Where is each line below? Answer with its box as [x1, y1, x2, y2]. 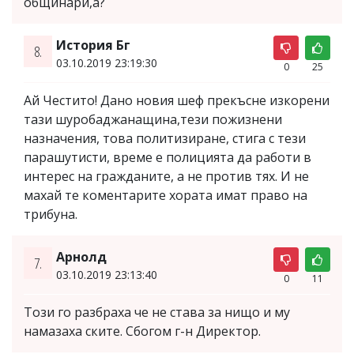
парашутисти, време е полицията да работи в [24, 148, 311, 166]
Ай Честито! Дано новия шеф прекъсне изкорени [24, 91, 330, 109]
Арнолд [55, 247, 107, 265]
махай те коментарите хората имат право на [24, 186, 307, 204]
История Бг [55, 36, 130, 54]
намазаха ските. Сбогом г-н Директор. [24, 322, 261, 340]
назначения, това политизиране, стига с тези [24, 129, 306, 147]
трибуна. [24, 205, 77, 223]
